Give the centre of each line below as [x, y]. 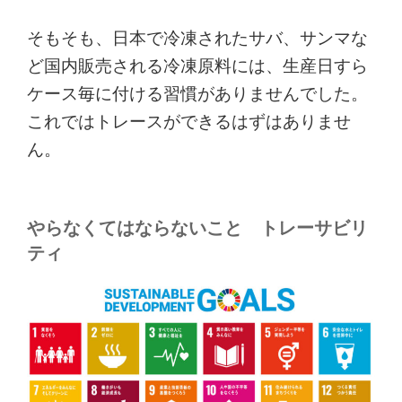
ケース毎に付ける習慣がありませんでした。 [197, 93]
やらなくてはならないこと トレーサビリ [197, 227]
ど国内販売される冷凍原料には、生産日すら [197, 66]
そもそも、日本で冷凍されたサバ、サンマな [197, 38]
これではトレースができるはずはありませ [189, 121]
